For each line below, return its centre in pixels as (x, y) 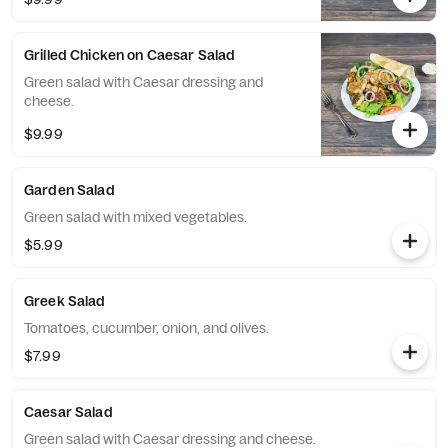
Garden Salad (69, 190)
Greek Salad (65, 301)
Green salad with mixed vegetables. (135, 217)
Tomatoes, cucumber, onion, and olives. (146, 328)
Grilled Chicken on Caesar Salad (130, 55)
